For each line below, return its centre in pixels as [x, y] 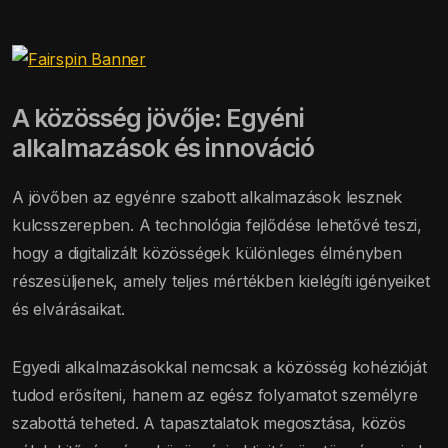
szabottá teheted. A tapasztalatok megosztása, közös [209, 422]
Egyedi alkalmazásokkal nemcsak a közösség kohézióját [219, 366]
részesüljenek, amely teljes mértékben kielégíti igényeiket [221, 280]
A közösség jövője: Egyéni [158, 117]
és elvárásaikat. [68, 308]
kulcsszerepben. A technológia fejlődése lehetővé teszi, [217, 224]
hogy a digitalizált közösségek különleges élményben [207, 252]
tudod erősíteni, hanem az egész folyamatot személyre [215, 394]
